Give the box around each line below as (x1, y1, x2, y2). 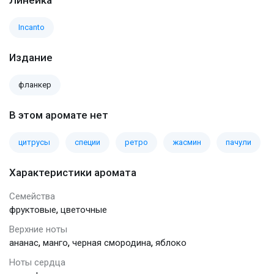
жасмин (172, 137, 201, 147)
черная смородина (72, 237, 151, 248)
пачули (226, 137, 251, 147)
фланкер (18, 80, 51, 89)
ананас (9, 237, 39, 248)
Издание (9, 51, 53, 64)
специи (75, 137, 100, 147)
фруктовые (9, 204, 56, 215)
